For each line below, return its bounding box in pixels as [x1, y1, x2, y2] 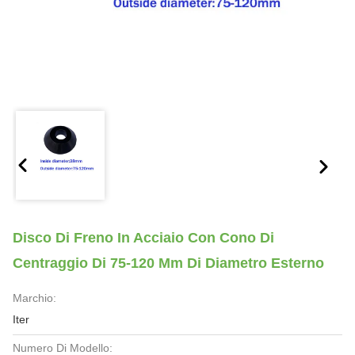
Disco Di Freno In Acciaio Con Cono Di [13, 230, 274, 246]
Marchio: [13, 292, 56, 304]
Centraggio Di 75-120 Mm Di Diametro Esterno [13, 255, 324, 271]
